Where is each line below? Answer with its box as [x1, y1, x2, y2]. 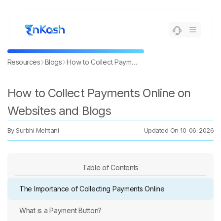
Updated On [144, 126, 181, 134]
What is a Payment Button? [19, 206, 102, 215]
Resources [7, 58, 40, 66]
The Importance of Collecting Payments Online [19, 184, 165, 193]
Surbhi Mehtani [16, 126, 59, 134]
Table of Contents [82, 163, 139, 172]
